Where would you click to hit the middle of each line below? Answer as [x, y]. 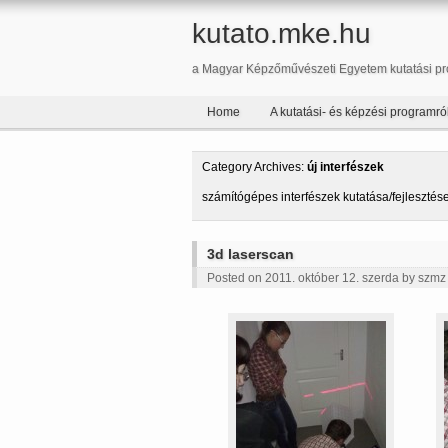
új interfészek [345, 167]
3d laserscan [250, 254]
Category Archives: [254, 167]
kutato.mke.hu [281, 33]
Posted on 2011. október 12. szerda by [312, 278]
